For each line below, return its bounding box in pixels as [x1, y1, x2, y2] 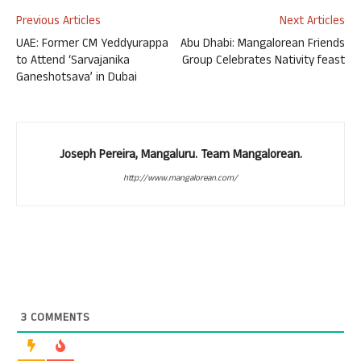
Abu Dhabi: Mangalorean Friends [180, 35, 345, 55]
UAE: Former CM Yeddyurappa [16, 35, 168, 55]
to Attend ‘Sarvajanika [16, 52, 130, 72]
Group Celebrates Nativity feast [182, 52, 345, 72]
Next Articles [280, 12, 345, 32]
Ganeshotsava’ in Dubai [16, 68, 137, 89]
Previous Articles [16, 12, 101, 32]
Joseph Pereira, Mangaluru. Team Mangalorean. [59, 146, 302, 166]
